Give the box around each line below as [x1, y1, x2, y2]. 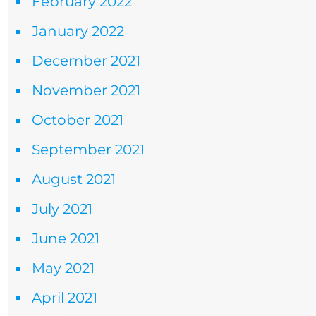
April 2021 [32, 289, 97, 306]
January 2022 [32, 23, 124, 39]
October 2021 [32, 111, 123, 128]
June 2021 [32, 230, 99, 247]
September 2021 [32, 141, 145, 158]
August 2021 [32, 171, 116, 188]
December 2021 [32, 52, 140, 69]
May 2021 [32, 260, 95, 276]
